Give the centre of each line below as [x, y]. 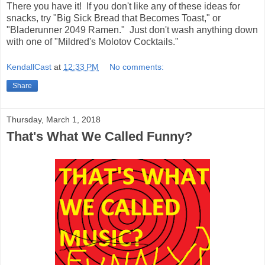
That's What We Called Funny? [99, 137]
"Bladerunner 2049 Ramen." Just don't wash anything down [132, 30]
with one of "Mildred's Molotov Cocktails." [93, 41]
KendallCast [29, 67]
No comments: [137, 67]
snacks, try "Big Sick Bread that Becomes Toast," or [114, 18]
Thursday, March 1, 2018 [54, 120]
